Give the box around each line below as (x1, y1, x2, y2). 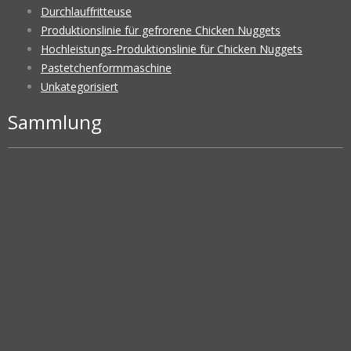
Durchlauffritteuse (41, 4, 132, 20)
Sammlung (8, 109, 102, 136)
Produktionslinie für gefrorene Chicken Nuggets (41, 23, 280, 38)
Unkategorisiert (41, 79, 118, 95)
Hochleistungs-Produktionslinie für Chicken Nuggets (41, 42, 302, 57)
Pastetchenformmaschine (41, 60, 172, 76)
